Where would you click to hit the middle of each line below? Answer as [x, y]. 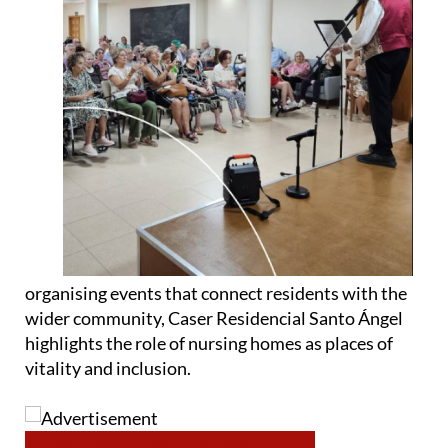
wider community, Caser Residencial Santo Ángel [214, 317]
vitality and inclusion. [108, 367]
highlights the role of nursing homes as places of [209, 342]
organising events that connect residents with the [216, 292]
